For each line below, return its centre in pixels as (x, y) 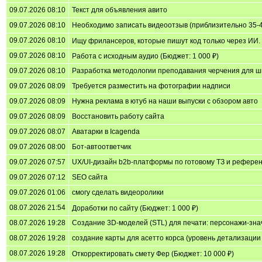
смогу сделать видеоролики (118, 192)
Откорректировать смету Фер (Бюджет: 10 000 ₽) (153, 254)
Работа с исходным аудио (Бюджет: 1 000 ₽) (145, 56)
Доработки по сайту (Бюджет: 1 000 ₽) (135, 208)
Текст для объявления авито (120, 10)
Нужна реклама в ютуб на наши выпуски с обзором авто (165, 101)
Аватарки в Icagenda (106, 131)
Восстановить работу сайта (118, 116)
